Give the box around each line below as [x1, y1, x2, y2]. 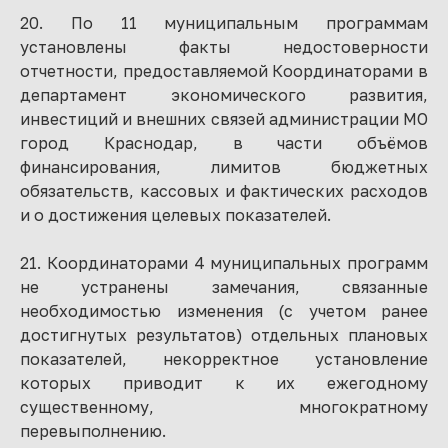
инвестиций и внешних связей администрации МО [20, 109, 428, 129]
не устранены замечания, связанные [20, 277, 428, 297]
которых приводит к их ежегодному [20, 373, 428, 393]
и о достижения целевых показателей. [20, 205, 331, 225]
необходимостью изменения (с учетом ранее [20, 301, 428, 321]
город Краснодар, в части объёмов [20, 133, 428, 153]
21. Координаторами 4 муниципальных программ [20, 253, 428, 273]
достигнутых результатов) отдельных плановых [20, 325, 428, 345]
